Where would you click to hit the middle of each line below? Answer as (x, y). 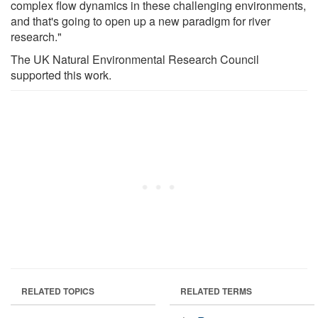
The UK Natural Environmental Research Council (135, 59)
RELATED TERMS (216, 291)
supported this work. (61, 75)
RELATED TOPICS (58, 291)
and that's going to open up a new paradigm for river (141, 21)
